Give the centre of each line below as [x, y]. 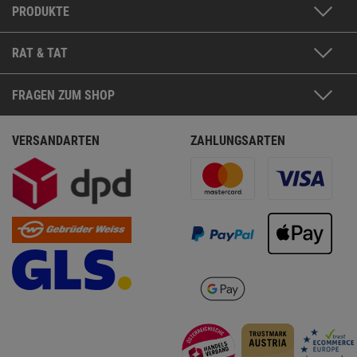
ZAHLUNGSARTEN [238, 141]
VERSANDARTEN [56, 141]
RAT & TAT [40, 53]
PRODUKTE [41, 12]
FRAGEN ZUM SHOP [63, 96]
